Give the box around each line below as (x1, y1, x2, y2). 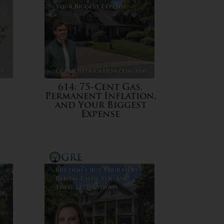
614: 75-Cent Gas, (58, 83, 143, 93)
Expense (81, 110, 120, 120)
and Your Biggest (54, 101, 146, 111)
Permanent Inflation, (44, 92, 156, 102)
